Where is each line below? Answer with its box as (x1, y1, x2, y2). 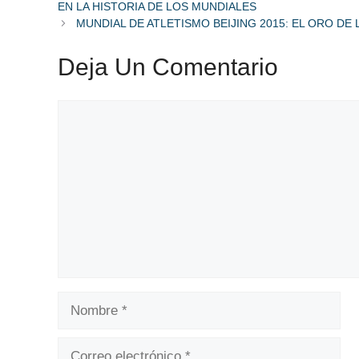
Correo (57, 338, 98, 354)
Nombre (57, 292, 104, 309)
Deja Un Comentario (58, 53, 278, 80)
